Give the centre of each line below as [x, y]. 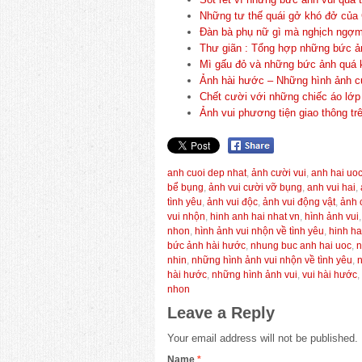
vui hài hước [330, 275]
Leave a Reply [221, 313]
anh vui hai [331, 187]
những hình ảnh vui [255, 275]
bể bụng [185, 187]
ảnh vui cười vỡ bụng [255, 187]
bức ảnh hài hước [206, 246]
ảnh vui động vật [299, 202]
